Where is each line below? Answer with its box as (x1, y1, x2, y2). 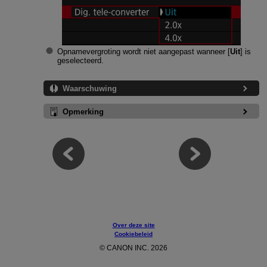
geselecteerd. (57, 56, 104, 66)
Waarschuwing (62, 84, 117, 94)
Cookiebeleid (114, 230, 153, 237)
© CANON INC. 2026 (100, 244, 167, 252)
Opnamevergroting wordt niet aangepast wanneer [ (57, 47, 230, 57)
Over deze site (112, 221, 155, 228)
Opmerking (62, 107, 104, 117)
